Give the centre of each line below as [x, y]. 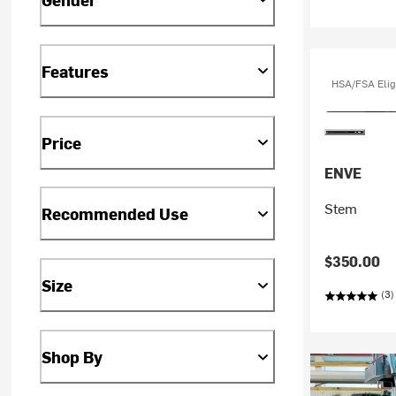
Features [76, 71]
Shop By [72, 357]
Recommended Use [115, 214]
